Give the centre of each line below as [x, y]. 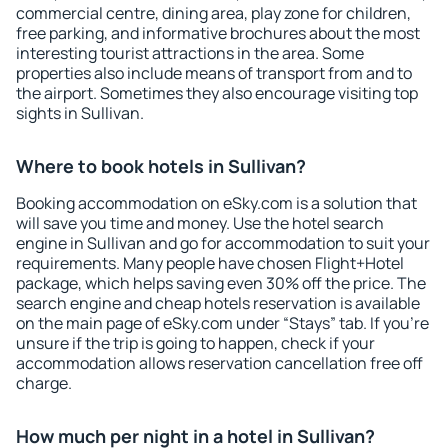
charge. [44, 383]
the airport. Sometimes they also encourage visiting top [217, 93]
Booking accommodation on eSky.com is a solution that [216, 203]
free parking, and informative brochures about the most [218, 33]
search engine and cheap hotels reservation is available [218, 303]
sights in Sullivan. [80, 113]
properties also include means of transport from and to [214, 73]
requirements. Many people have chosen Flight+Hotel [210, 263]
